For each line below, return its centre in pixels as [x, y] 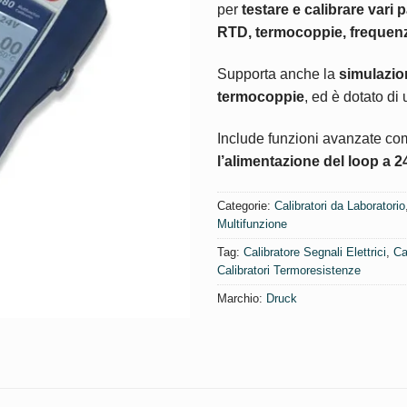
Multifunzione [252, 223]
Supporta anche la [278, 74]
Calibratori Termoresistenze [289, 270]
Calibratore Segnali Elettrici [315, 252]
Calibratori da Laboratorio [340, 205]
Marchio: [242, 298]
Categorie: [246, 205]
